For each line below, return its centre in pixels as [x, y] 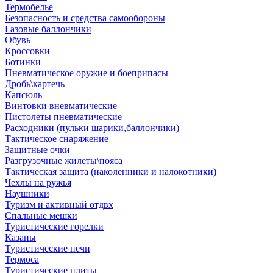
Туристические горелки [54, 226]
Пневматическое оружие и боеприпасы [87, 73]
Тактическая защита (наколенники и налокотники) [111, 172]
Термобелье [29, 7]
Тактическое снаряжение [57, 139]
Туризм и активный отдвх [59, 204]
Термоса [22, 259]
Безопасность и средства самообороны [85, 18]
